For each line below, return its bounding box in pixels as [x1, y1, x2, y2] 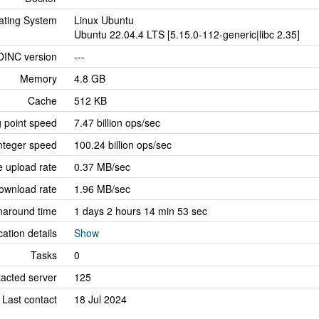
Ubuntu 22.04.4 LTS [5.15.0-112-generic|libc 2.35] [74, 27, 300, 41]
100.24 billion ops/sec [74, 137, 172, 152]
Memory [20, 71, 57, 85]
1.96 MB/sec [74, 182, 130, 196]
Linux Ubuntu [74, 13, 134, 27]
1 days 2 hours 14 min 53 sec [74, 204, 207, 218]
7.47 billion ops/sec [74, 115, 160, 130]
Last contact [2, 292, 57, 306]
